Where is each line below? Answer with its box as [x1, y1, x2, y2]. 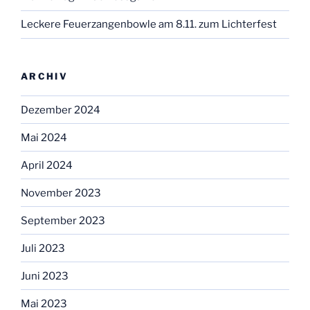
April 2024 [21, 158, 73, 172]
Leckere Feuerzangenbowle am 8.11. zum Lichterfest [21, 18, 277, 31]
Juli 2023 [21, 241, 65, 255]
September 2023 [21, 214, 105, 227]
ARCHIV [21, 70, 69, 82]
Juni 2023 [21, 269, 69, 282]
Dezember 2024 [21, 103, 100, 116]
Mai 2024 [21, 131, 67, 144]
